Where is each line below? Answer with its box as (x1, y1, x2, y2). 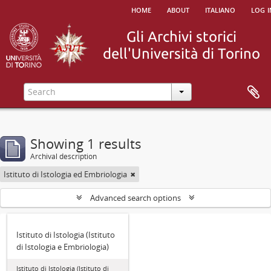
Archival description (30, 151, 97, 162)
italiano (205, 2, 235, 16)
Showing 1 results (30, 134, 142, 152)
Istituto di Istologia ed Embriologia (4, 169, 127, 180)
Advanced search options (88, 192, 183, 203)
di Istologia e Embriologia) (16, 241, 109, 252)
